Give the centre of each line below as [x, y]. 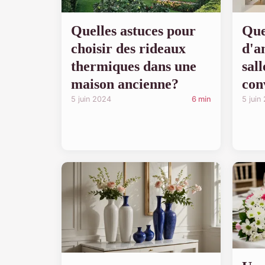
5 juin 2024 [91, 99]
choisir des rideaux [128, 48]
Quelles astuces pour [133, 30]
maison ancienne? [125, 84]
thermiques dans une [134, 66]
